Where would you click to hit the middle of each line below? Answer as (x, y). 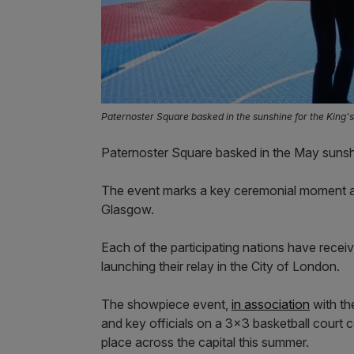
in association (271, 305)
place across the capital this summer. (205, 343)
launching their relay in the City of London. (220, 267)
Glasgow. (128, 210)
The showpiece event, (166, 305)
